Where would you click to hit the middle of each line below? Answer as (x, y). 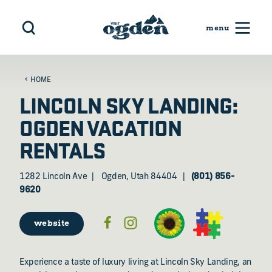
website (52, 224)
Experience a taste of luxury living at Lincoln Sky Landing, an (135, 263)
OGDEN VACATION (100, 127)
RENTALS (63, 149)
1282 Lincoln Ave (53, 177)
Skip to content (44, 19)
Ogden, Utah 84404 (139, 177)
